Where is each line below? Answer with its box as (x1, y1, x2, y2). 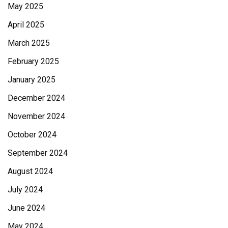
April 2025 (8, 19, 44, 30)
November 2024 (8, 111, 65, 121)
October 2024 (8, 129, 56, 139)
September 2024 (8, 148, 68, 158)
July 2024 (8, 184, 43, 194)
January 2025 (8, 74, 55, 84)
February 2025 (8, 56, 59, 66)
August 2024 (8, 166, 53, 176)
